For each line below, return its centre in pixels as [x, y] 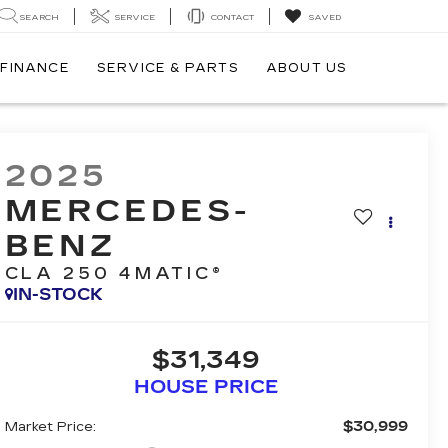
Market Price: [50, 427]
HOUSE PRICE [206, 387]
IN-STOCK [57, 295]
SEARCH [39, 17]
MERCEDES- [127, 211]
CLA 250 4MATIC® [114, 274]
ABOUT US [306, 68]
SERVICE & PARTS [167, 68]
